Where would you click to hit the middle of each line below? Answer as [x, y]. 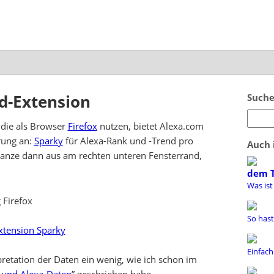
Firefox [82, 126]
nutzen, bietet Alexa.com [150, 126]
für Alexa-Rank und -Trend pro [128, 141]
